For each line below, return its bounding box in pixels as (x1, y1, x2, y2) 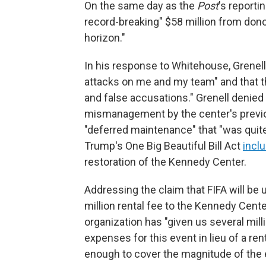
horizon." (84, 31, 125, 44)
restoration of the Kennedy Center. (84, 156, 246, 168)
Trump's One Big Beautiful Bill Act (84, 140, 243, 152)
